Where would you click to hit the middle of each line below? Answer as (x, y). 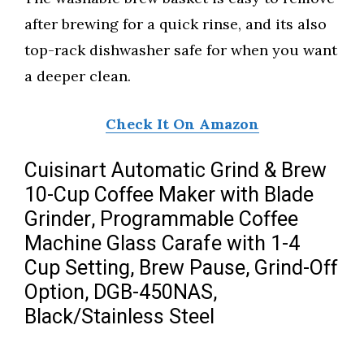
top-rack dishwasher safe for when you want (181, 50)
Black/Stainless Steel (119, 318)
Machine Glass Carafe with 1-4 (162, 245)
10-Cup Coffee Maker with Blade (169, 196)
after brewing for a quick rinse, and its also (175, 24)
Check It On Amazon (182, 124)
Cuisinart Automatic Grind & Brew (175, 171)
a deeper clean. (78, 76)
